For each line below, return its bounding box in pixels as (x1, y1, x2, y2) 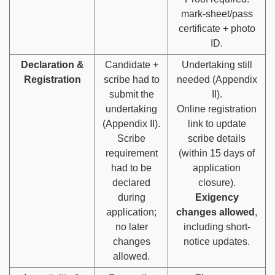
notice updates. (184, 236, 250, 247)
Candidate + (104, 59, 158, 70)
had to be (111, 162, 152, 173)
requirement (105, 147, 158, 158)
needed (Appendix (176, 74, 257, 85)
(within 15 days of (179, 147, 255, 158)
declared (112, 177, 150, 188)
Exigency (195, 192, 239, 203)
